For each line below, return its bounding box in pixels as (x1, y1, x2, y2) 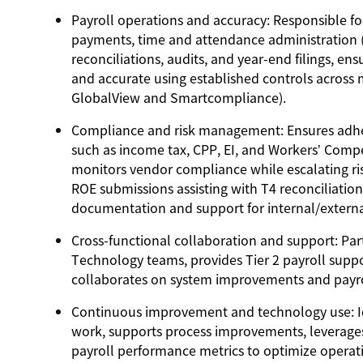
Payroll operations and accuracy (70, 10, 267, 29)
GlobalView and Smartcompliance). (70, 88, 286, 107)
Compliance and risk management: (70, 120, 284, 139)
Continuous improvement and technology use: (70, 301, 354, 321)
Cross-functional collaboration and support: (70, 230, 338, 250)
